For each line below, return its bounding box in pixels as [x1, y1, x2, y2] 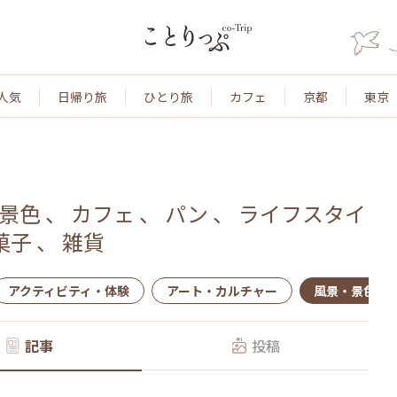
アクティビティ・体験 [8, 282, 129, 300]
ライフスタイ [238, 198, 366, 229]
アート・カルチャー [167, 282, 277, 300]
